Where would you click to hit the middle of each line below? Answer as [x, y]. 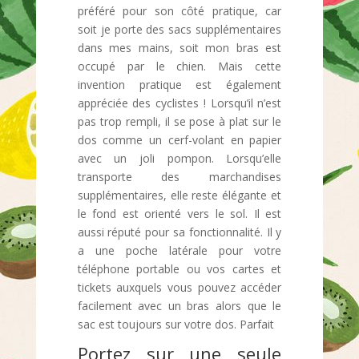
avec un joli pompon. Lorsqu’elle [179, 158]
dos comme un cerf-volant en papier [179, 140]
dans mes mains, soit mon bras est [179, 48]
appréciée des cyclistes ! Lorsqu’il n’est [179, 103]
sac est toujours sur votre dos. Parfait [175, 324]
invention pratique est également [179, 85]
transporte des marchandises [179, 177]
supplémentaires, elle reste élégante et [179, 195]
